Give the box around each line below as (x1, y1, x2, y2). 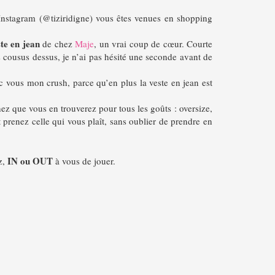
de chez (39, 37, 76, 50)
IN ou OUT (7, 153, 53, 168)
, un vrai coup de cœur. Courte (94, 37, 212, 50)
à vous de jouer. (52, 154, 115, 167)
